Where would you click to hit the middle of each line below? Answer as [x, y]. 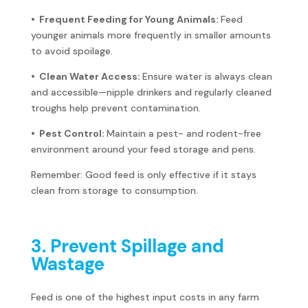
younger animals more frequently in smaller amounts [151, 35]
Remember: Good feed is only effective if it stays [143, 174]
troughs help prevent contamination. [115, 108]
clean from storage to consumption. [114, 190]
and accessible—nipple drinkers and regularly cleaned [151, 92]
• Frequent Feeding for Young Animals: [125, 19]
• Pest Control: [68, 133]
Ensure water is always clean [207, 76]
